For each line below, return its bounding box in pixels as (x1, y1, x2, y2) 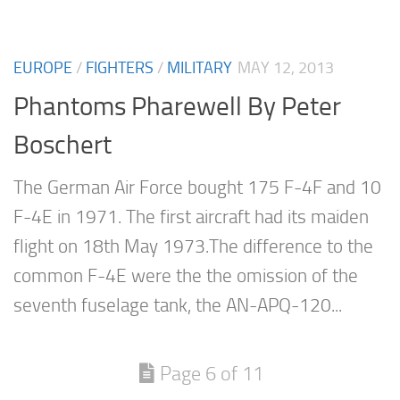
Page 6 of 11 (159, 361, 263, 386)
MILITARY (167, 58, 232, 79)
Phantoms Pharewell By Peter (13, 90, 341, 121)
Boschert (13, 129, 112, 160)
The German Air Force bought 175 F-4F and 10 (13, 176, 381, 198)
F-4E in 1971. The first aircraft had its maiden (13, 205, 369, 228)
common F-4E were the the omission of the (13, 264, 358, 287)
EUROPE (13, 58, 72, 79)
